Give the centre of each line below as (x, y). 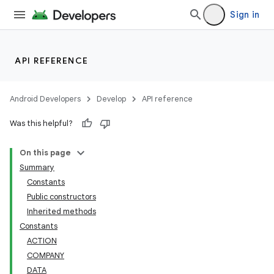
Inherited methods (61, 211)
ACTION (42, 241)
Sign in (245, 15)
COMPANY (46, 255)
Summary (37, 167)
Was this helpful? (41, 123)
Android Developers (45, 99)
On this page (45, 153)
